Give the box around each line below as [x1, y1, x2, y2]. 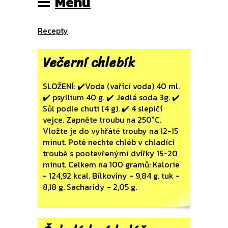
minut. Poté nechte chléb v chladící [43, 136, 175, 148]
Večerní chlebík [43, 51, 135, 74]
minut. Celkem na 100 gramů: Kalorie [43, 158, 180, 170]
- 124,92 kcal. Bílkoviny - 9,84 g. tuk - [43, 169, 180, 182]
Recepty [38, 24, 68, 37]
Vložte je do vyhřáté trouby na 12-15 [43, 125, 178, 137]
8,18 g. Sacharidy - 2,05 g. [43, 181, 137, 193]
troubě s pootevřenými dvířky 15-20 [43, 147, 178, 159]
